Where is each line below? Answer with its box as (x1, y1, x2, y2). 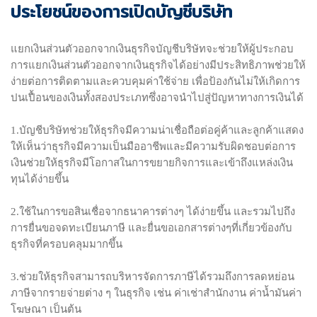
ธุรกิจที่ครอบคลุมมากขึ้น (11, 238, 122, 250)
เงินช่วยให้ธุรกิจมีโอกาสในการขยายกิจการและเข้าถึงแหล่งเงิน (11, 157, 293, 169)
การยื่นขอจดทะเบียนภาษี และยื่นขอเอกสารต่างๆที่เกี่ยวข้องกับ (11, 222, 292, 234)
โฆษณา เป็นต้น (11, 304, 81, 316)
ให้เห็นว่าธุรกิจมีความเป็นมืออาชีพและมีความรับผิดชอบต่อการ (11, 141, 296, 153)
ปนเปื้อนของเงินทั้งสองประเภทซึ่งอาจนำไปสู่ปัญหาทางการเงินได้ (11, 92, 304, 104)
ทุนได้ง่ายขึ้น (11, 173, 69, 185)
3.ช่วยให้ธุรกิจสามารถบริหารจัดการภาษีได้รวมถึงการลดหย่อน (11, 271, 294, 283)
